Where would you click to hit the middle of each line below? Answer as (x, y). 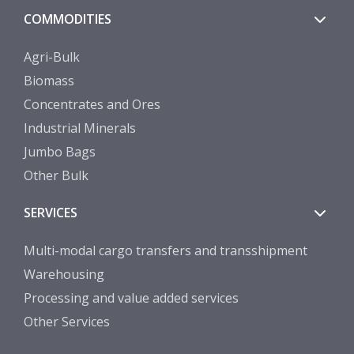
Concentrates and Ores (92, 104)
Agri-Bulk (52, 56)
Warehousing (64, 274)
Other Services (67, 321)
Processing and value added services (131, 298)
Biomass (49, 80)
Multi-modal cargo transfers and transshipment (166, 250)
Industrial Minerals (80, 128)
